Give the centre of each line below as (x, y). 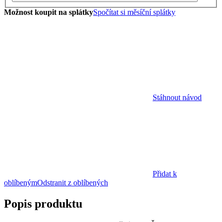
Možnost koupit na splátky (49, 12)
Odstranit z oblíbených (73, 183)
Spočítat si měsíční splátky (134, 12)
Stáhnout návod (177, 97)
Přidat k (165, 174)
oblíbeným (21, 183)
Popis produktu (43, 203)
